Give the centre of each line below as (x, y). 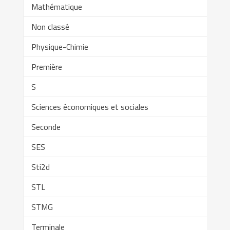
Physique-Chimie (60, 47)
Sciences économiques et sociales (90, 107)
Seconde (46, 127)
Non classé (50, 27)
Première (46, 67)
